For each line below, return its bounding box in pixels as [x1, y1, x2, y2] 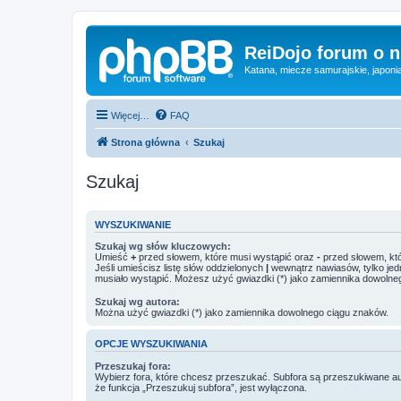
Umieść [95, 252, 131, 262]
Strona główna [111, 136, 180, 148]
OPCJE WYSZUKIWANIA [95, 338, 208, 350]
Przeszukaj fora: [95, 360, 171, 371]
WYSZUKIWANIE [95, 218, 171, 230]
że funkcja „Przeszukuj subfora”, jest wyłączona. [95, 381, 307, 393]
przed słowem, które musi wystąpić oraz [136, 252, 317, 262]
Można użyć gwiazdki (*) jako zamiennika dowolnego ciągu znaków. [95, 307, 388, 319]
